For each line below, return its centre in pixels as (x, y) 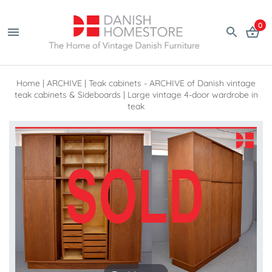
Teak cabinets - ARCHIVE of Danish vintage (172, 83)
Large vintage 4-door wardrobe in (192, 94)
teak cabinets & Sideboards (67, 94)
